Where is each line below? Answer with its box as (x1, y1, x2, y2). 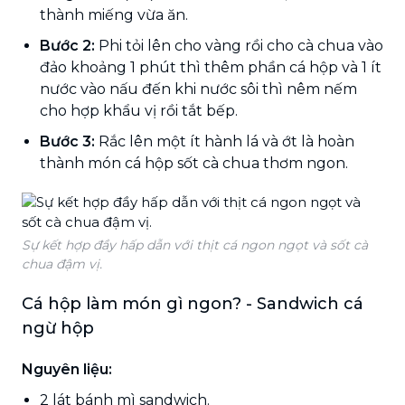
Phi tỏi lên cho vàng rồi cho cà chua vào (95, 36, 383, 54)
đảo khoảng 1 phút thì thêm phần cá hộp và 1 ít (40, 58, 381, 76)
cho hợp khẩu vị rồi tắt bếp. (40, 101, 238, 119)
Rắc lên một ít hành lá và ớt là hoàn (95, 132, 354, 150)
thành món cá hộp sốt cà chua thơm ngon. (40, 154, 348, 172)
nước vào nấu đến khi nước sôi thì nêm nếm (40, 80, 357, 98)
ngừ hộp (22, 317, 94, 338)
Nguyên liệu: (22, 360, 112, 378)
